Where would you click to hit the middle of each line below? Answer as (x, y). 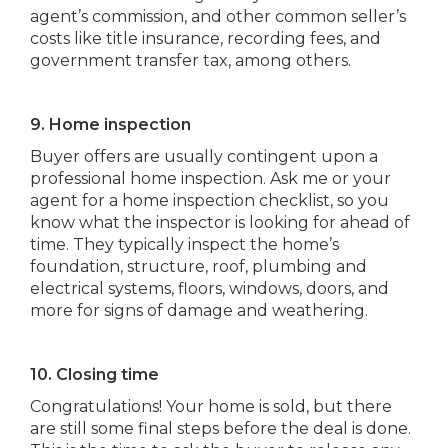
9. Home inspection (110, 124)
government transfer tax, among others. (190, 60)
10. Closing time (94, 374)
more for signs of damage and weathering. (199, 310)
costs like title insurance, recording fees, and (205, 38)
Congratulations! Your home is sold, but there (211, 406)
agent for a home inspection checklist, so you (209, 200)
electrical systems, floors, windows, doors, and (209, 288)
